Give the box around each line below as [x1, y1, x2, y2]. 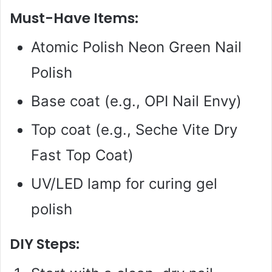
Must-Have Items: [10, 8, 138, 28]
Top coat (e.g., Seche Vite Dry [31, 121, 237, 139]
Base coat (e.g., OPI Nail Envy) [31, 92, 242, 110]
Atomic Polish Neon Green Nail [31, 38, 242, 56]
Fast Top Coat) [31, 146, 134, 165]
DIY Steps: [10, 234, 80, 254]
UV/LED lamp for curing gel [31, 175, 217, 193]
